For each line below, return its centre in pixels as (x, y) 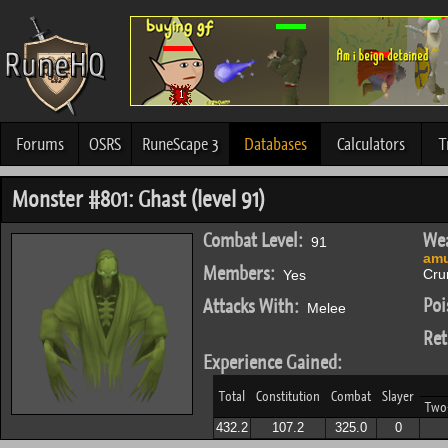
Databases (275, 144)
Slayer (398, 396)
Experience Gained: (272, 362)
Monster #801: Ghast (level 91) (138, 199)
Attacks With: (251, 306)
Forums (39, 144)
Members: (239, 273)
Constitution (288, 396)
